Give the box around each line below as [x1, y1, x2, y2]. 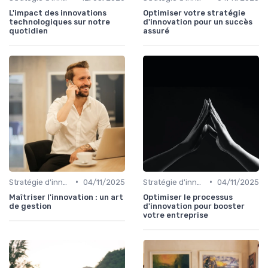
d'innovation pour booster [143, 201, 245, 211]
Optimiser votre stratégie [143, 8, 245, 17]
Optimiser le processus [143, 192, 233, 202]
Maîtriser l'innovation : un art [9, 192, 123, 202]
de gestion [9, 201, 51, 211]
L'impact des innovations [9, 8, 106, 17]
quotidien [9, 26, 48, 35]
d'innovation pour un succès [143, 17, 252, 26]
